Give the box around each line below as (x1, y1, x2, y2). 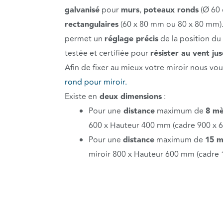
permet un (65, 32, 105, 45)
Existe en (65, 90, 97, 103)
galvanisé (65, 3, 100, 16)
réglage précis (105, 32, 158, 45)
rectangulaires (65, 18, 118, 31)
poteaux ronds (143, 3, 199, 16)
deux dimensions (97, 90, 162, 103)
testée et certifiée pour (65, 47, 150, 59)
